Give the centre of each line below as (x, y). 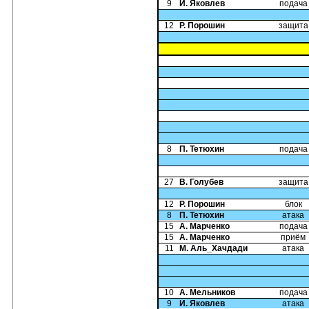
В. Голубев (201, 182)
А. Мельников (207, 292)
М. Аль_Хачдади (213, 248)
